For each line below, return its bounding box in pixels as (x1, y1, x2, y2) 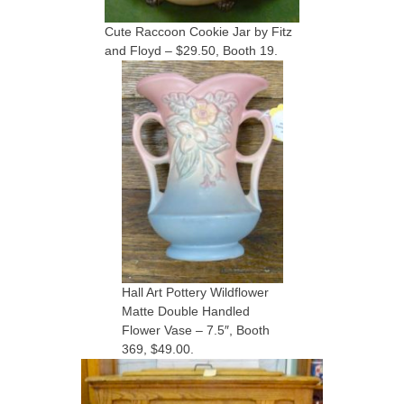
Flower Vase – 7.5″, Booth (121, 323, 270, 337)
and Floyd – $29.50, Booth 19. (105, 43, 278, 58)
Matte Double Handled (121, 304, 250, 318)
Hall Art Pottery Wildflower (121, 285, 269, 299)
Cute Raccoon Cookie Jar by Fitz (105, 24, 292, 39)
